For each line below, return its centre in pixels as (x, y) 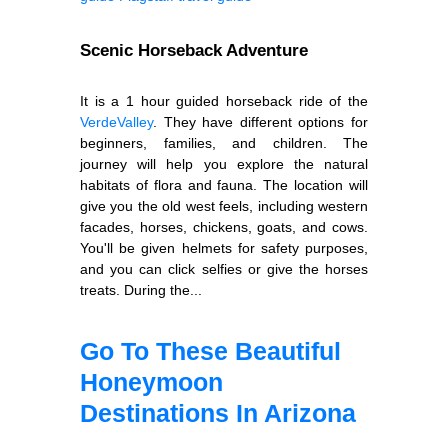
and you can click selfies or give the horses (224, 268)
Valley (135, 121)
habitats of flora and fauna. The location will (224, 184)
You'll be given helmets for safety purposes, (224, 247)
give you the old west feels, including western (224, 205)
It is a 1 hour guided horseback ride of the (224, 100)
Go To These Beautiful (210, 350)
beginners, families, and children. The (224, 142)
